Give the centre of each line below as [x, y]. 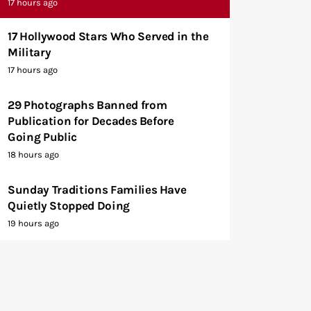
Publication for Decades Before [91, 120]
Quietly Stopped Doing [69, 205]
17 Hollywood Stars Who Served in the [108, 36]
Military [30, 52]
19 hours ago [33, 223]
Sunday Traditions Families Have [97, 189]
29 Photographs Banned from [87, 104]
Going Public [42, 136]
